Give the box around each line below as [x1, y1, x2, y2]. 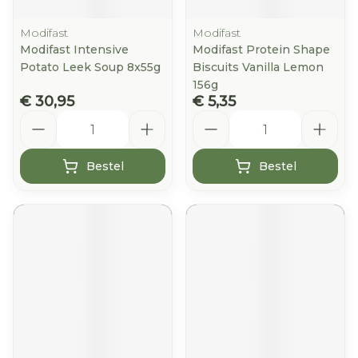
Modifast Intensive [20, 42, 129, 57]
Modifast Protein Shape [193, 42, 330, 57]
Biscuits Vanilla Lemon [193, 60, 324, 74]
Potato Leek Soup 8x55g [20, 60, 161, 74]
